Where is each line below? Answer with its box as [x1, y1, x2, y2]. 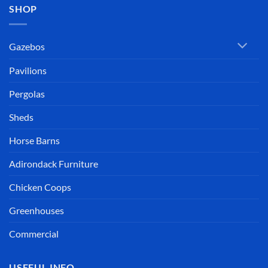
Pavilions [9, 64, 47, 76]
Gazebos [9, 40, 45, 52]
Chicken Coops [9, 181, 71, 193]
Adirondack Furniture [9, 157, 98, 169]
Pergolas [9, 87, 45, 99]
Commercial [9, 227, 59, 239]
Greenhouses [9, 204, 64, 216]
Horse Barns [9, 134, 60, 146]
